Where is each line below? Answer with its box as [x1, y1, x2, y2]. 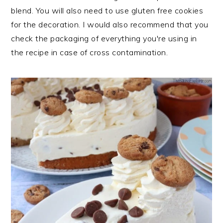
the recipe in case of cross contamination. [11, 47, 168, 57]
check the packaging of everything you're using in [11, 33, 197, 43]
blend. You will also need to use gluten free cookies [11, 5, 204, 15]
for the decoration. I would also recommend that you [11, 19, 209, 29]
